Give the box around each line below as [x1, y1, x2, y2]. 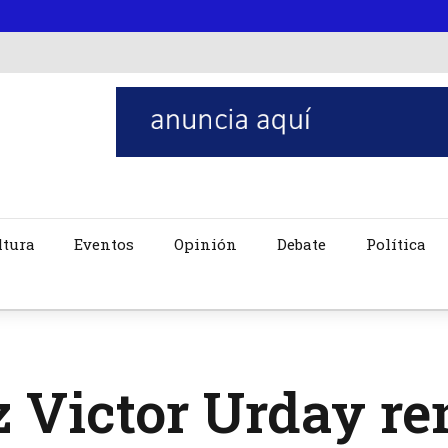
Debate [277, 234, 327, 255]
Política [366, 234, 427, 255]
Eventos [74, 234, 135, 255]
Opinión [174, 234, 238, 255]
